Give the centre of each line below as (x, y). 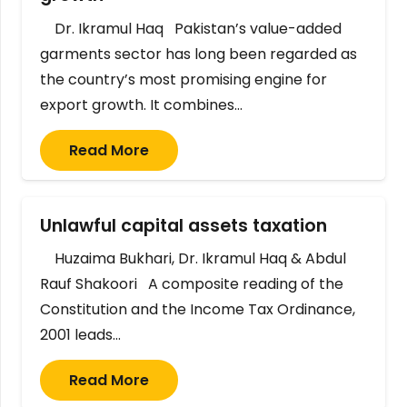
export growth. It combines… (141, 104)
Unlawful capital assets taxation (188, 225)
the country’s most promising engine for (184, 79)
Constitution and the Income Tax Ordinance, (198, 309)
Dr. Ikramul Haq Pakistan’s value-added (191, 28)
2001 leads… (80, 334)
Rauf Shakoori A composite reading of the (192, 283)
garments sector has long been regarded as (199, 54)
